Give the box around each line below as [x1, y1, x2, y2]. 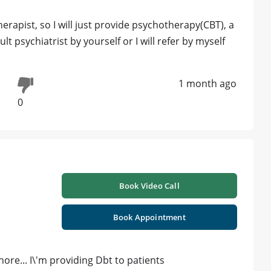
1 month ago [178, 77, 237, 91]
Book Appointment [113, 211, 186, 223]
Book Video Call [119, 180, 180, 191]
